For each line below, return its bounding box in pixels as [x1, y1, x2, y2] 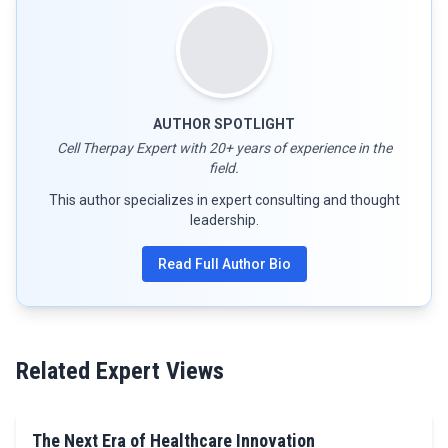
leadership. [189, 211, 259, 228]
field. [209, 159, 239, 176]
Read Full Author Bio [157, 255, 291, 272]
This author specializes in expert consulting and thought [48, 191, 400, 208]
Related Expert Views [16, 356, 224, 385]
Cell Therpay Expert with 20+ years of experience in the [56, 139, 392, 156]
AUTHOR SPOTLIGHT [153, 115, 295, 132]
